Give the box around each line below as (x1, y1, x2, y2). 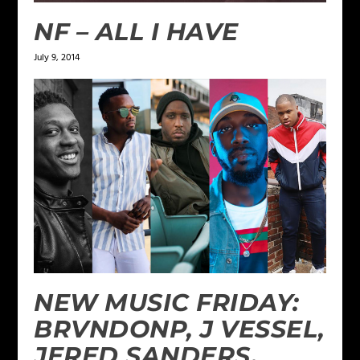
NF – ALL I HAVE (34, 16, 239, 47)
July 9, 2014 (34, 49, 80, 66)
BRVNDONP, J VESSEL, (34, 313, 325, 344)
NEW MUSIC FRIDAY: (34, 287, 300, 317)
